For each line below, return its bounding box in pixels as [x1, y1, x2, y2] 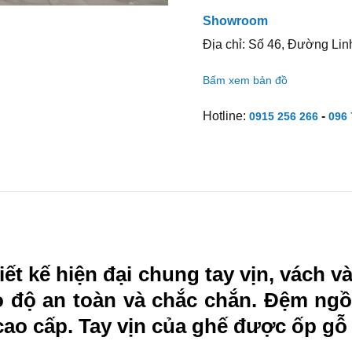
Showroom [202, 13, 268, 27]
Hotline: [202, 109, 249, 123]
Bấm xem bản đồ [202, 74, 288, 87]
